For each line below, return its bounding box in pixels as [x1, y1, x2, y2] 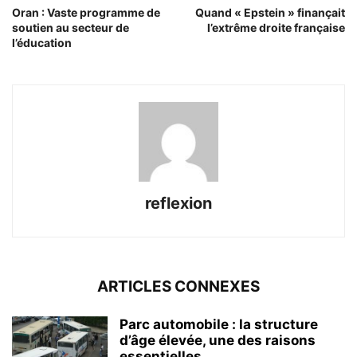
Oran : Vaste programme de [12, 6, 160, 20]
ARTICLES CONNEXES [97, 277, 260, 296]
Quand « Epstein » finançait [195, 6, 345, 20]
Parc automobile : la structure [120, 316, 318, 333]
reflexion [145, 194, 212, 214]
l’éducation [12, 36, 72, 50]
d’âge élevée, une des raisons [120, 332, 316, 349]
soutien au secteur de [12, 21, 129, 35]
